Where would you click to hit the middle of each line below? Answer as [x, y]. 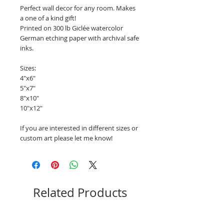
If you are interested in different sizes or [79, 128]
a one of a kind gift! [48, 18]
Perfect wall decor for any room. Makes [78, 8]
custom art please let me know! [66, 138]
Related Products [80, 192]
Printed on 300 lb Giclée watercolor [71, 28]
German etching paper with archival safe [79, 38]
